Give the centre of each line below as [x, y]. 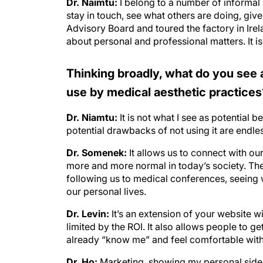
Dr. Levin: [89, 202]
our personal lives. [106, 180]
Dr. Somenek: [98, 141]
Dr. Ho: [83, 250]
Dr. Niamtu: [92, 106]
